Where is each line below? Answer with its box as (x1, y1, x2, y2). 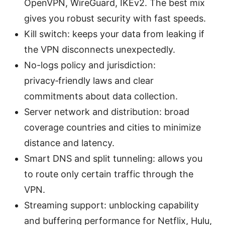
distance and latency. (24, 138, 115, 149)
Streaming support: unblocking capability (24, 200, 199, 211)
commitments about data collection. (24, 91, 178, 102)
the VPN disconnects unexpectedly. (24, 44, 175, 55)
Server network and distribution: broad (24, 106, 189, 118)
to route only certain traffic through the (24, 169, 193, 180)
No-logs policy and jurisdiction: (24, 60, 156, 71)
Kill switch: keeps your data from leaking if (24, 29, 204, 40)
